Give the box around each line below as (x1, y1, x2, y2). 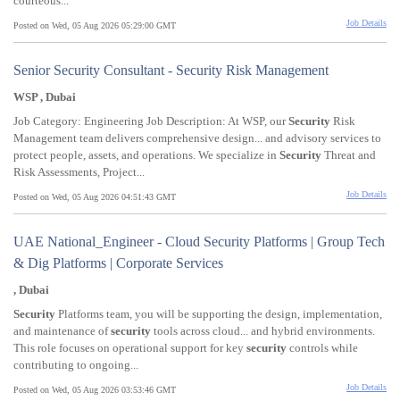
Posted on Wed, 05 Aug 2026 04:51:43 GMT (13, 192, 176, 203)
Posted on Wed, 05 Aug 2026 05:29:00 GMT (13, 21, 176, 31)
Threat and (321, 148, 376, 162)
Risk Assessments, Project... (13, 165, 145, 179)
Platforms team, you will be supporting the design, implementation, (55, 307, 382, 321)
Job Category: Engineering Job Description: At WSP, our (13, 114, 288, 129)
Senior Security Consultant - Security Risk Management (13, 62, 329, 79)
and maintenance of (13, 324, 111, 338)
